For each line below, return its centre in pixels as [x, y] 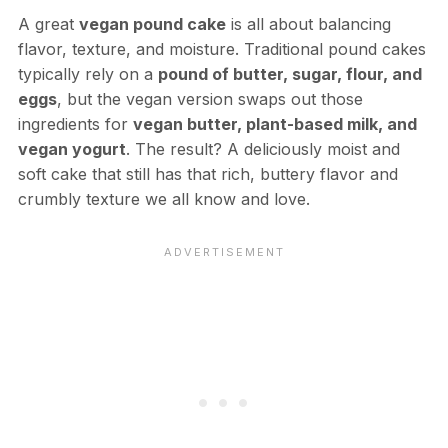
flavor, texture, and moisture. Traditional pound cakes [221, 48]
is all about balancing [308, 23]
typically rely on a [87, 73]
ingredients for [75, 123]
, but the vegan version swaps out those [209, 98]
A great [48, 23]
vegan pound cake [152, 23]
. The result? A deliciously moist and [262, 148]
